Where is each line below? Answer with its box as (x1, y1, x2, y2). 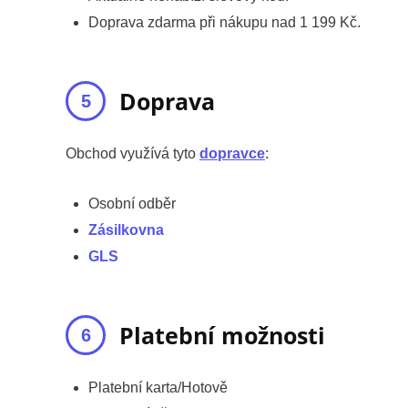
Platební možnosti (119, 319, 325, 351)
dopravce (199, 145, 265, 161)
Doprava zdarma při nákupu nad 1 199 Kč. (88, 14, 361, 30)
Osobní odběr (88, 195, 176, 211)
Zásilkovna (88, 221, 164, 238)
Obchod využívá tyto (66, 145, 199, 161)
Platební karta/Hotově (88, 379, 228, 395)
